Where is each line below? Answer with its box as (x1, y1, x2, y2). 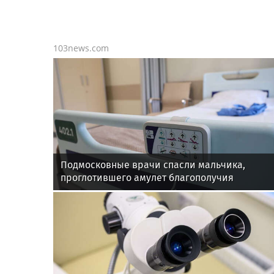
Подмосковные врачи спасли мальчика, (61, 159, 245, 171)
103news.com (53, 42, 109, 54)
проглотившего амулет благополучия (61, 172, 234, 184)
